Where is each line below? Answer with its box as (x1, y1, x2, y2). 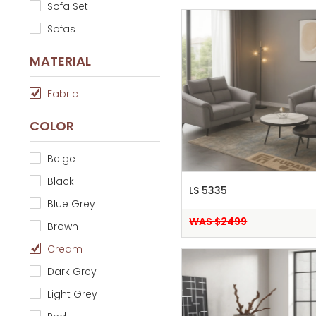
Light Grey (47, 287, 97, 302)
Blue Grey (47, 197, 95, 212)
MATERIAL (29, 52, 91, 71)
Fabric (47, 87, 78, 102)
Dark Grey (47, 265, 97, 279)
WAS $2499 (189, 214, 248, 229)
